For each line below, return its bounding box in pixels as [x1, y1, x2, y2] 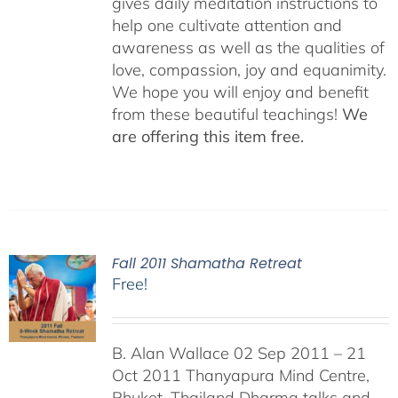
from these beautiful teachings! [111, 104, 342, 124]
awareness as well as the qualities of [111, 37, 385, 58]
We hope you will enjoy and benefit [111, 82, 369, 102]
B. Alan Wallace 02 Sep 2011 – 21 [111, 343, 366, 363]
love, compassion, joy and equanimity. [111, 60, 386, 80]
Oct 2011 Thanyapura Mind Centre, [111, 365, 370, 386]
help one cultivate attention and [111, 15, 342, 36]
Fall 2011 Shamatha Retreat [111, 253, 302, 274]
